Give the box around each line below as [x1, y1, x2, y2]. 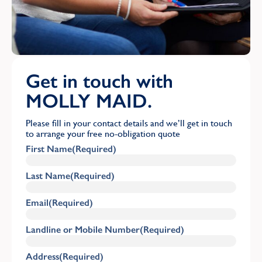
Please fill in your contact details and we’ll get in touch [26, 117, 232, 129]
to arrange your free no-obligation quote [26, 127, 180, 139]
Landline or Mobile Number [26, 223, 140, 235]
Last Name [26, 170, 70, 181]
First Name [26, 143, 72, 154]
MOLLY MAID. [26, 89, 152, 112]
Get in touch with [26, 69, 173, 92]
